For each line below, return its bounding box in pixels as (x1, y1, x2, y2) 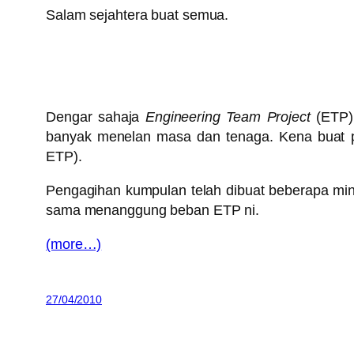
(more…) (46, 236, 102, 253)
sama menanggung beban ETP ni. (46, 202, 260, 219)
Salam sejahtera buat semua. (46, 7, 229, 24)
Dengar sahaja (46, 109, 145, 126)
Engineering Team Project (145, 109, 311, 126)
